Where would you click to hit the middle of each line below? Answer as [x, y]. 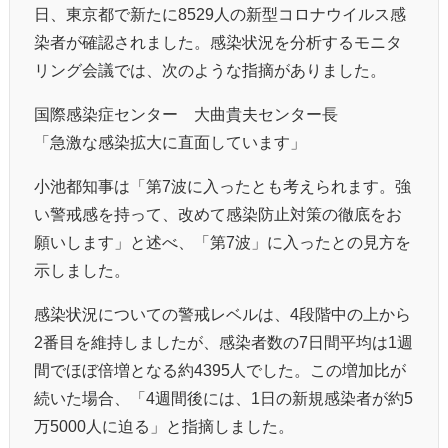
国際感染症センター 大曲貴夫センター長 [186, 113]
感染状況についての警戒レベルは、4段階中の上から [222, 313]
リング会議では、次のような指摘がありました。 [210, 69]
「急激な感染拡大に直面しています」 [170, 141]
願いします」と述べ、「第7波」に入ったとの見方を [222, 241]
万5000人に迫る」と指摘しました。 [164, 425]
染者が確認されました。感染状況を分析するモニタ [218, 41]
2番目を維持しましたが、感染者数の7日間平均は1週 [223, 341]
